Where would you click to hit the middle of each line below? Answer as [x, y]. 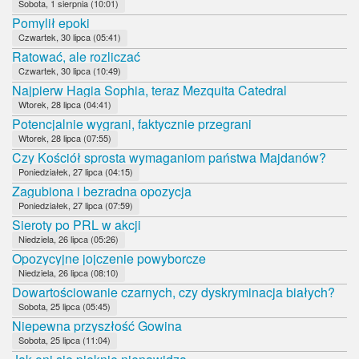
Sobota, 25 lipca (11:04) [65, 339]
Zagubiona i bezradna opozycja [102, 191]
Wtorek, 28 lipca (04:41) [65, 104]
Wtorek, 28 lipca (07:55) [65, 137]
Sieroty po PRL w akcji [77, 224]
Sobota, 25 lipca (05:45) [65, 306]
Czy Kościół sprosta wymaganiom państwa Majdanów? [169, 157]
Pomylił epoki [51, 22]
